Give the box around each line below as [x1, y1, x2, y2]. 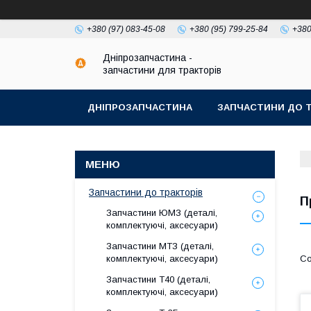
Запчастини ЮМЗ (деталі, [106, 208, 217, 218]
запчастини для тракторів [103, 65, 221, 76]
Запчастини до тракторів [89, 187, 203, 198]
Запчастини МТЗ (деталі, [106, 241, 214, 251]
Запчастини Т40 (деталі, [106, 274, 210, 285]
